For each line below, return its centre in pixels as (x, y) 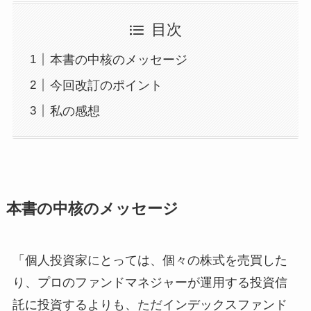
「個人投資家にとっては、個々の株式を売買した (150, 261)
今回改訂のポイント (106, 85)
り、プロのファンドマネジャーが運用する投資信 (150, 283)
